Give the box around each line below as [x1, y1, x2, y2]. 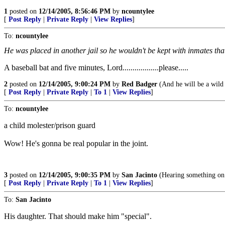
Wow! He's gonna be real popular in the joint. [4, 139, 148, 148]
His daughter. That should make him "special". [4, 212, 152, 220]
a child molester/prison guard [4, 121, 95, 130]
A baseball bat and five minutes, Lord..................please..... [4, 63, 188, 72]
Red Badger [122, 80, 157, 88]
